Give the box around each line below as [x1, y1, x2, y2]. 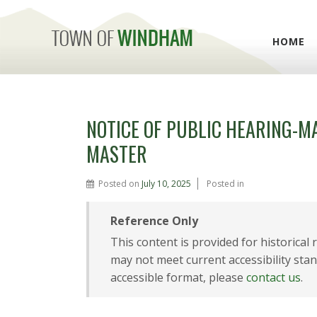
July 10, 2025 [142, 178, 191, 190]
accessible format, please [110, 270, 246, 285]
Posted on [98, 178, 142, 190]
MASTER [86, 139, 147, 168]
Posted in [207, 178, 244, 190]
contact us [246, 270, 301, 285]
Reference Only [110, 213, 198, 229]
